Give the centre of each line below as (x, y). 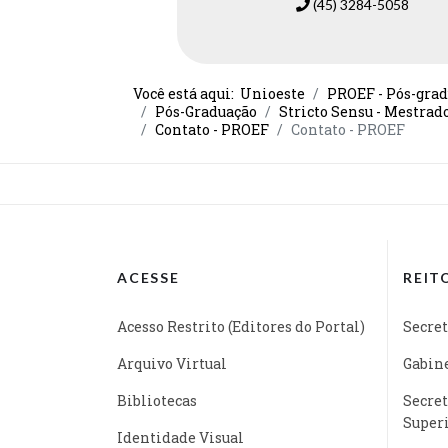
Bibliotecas (157, 400)
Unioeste (272, 93)
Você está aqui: (186, 93)
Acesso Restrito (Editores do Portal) (241, 326)
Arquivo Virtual (172, 363)
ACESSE (148, 277)
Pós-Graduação (206, 111)
